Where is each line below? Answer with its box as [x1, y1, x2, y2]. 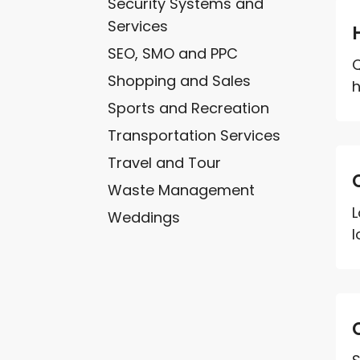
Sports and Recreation [108, 97, 270, 118]
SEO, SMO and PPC [108, 43, 239, 63]
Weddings [108, 207, 181, 227]
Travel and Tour [108, 152, 222, 173]
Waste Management [108, 179, 256, 200]
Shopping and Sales [108, 70, 252, 91]
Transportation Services [108, 125, 281, 145]
